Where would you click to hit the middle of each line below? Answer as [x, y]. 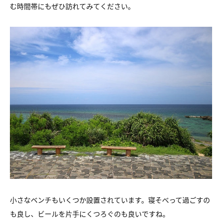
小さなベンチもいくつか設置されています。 [79, 200]
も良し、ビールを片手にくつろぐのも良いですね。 [90, 214]
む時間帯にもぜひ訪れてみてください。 [72, 6]
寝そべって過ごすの [179, 200]
